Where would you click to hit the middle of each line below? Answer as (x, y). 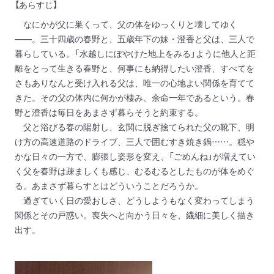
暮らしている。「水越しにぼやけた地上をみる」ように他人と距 (135, 53)
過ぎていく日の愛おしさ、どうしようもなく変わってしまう (135, 200)
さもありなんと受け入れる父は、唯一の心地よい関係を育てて (135, 83)
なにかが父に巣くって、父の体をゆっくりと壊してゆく (126, 24)
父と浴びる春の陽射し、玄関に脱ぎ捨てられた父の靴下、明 (135, 127)
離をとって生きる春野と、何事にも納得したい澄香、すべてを (135, 68)
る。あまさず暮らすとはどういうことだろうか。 (109, 185)
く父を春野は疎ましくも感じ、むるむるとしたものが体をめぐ (135, 171)
